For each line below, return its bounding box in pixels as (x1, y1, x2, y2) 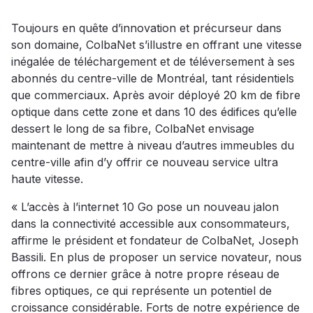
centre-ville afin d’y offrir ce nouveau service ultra (11, 155, 278, 169)
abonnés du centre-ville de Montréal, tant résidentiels (11, 71, 294, 85)
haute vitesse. (11, 172, 83, 186)
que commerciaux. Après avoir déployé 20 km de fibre (11, 88, 300, 102)
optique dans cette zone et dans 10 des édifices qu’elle (11, 105, 297, 119)
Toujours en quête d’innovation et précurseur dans (11, 21, 282, 35)
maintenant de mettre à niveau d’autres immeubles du (11, 138, 294, 152)
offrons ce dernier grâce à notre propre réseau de (11, 267, 279, 281)
